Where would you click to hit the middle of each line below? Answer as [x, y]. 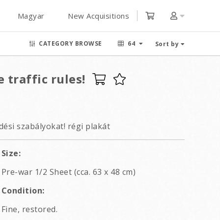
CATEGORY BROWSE [70, 43]
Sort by [167, 44]
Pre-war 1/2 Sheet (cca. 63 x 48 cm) [69, 172]
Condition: [23, 191]
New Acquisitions [98, 16]
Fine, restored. [29, 209]
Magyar [31, 16]
